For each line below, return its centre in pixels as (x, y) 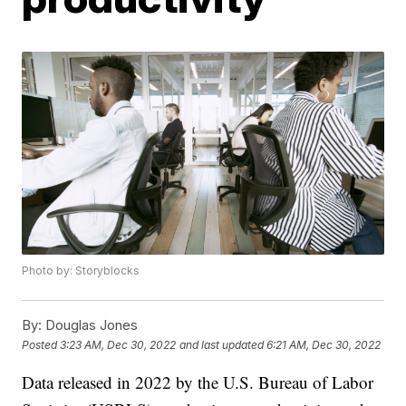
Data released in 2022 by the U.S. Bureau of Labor (198, 382)
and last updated (222, 344)
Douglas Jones (90, 325)
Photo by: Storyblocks (81, 271)
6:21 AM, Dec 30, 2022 (324, 344)
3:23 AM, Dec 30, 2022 (118, 344)
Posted (41, 344)
